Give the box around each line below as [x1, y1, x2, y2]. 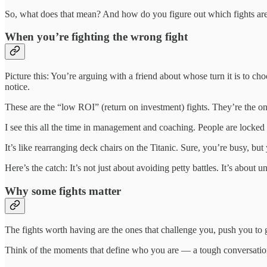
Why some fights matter [5, 184, 121, 197]
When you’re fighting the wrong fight [5, 30, 188, 44]
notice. [5, 81, 30, 92]
